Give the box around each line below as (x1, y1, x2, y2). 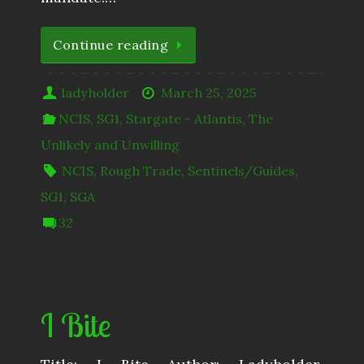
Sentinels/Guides (188, 162, 296, 180)
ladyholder (62, 84, 130, 102)
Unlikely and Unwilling (41, 136, 180, 154)
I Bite (41, 305, 110, 346)
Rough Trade (100, 162, 182, 180)
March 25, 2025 (160, 84, 257, 102)
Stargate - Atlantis (126, 110, 243, 128)
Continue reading (53, 37, 168, 54)
